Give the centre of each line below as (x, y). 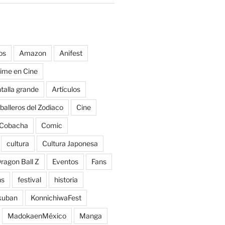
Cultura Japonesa (70, 143)
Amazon (32, 53)
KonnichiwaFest (56, 197)
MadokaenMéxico (37, 215)
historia (66, 179)
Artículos (66, 89)
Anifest (71, 53)
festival (29, 179)
